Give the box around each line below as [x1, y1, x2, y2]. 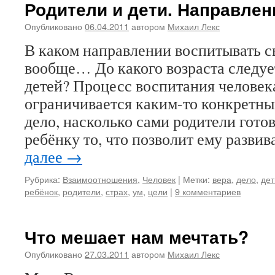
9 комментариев [175, 185, 241, 198]
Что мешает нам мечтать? [25, 224, 249, 249]
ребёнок [25, 185, 58, 198]
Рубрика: [25, 172, 60, 185]
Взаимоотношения [63, 172, 137, 185]
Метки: [183, 172, 210, 185]
